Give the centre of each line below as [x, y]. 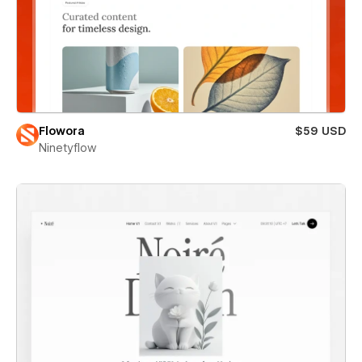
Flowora [62, 131]
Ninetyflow [67, 148]
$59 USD [320, 131]
